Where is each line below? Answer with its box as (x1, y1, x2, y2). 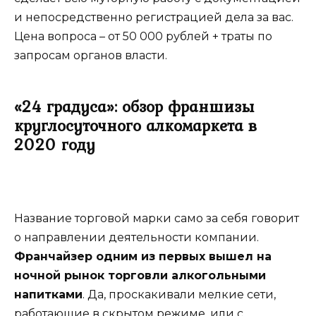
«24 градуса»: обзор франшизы (14, 94, 254, 119)
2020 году (14, 132, 95, 157)
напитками (14, 287, 83, 301)
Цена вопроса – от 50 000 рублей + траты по (14, 29, 272, 43)
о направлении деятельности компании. (14, 230, 259, 244)
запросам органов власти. (14, 48, 167, 62)
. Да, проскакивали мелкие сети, (83, 287, 276, 301)
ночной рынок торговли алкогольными (14, 268, 266, 282)
